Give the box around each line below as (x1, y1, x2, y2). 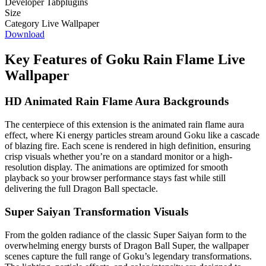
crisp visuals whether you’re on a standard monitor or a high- (5, 151, 232, 162)
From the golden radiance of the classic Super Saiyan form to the (5, 229, 246, 240)
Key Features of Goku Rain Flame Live (5, 51, 245, 67)
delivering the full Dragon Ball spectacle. (5, 183, 158, 194)
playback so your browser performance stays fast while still (5, 173, 226, 183)
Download (5, 28, 45, 39)
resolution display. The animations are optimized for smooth (5, 162, 228, 173)
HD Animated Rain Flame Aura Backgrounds (5, 95, 229, 108)
